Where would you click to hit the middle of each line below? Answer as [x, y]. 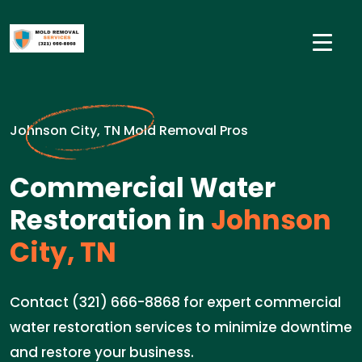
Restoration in [107, 220]
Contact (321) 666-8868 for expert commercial [175, 302]
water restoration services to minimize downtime [181, 327]
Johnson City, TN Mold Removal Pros [129, 130]
